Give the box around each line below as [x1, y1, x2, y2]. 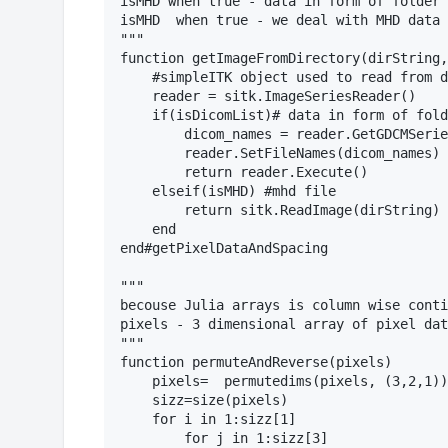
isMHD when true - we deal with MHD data [120, 12, 440, 29]
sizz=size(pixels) [120, 392, 288, 409]
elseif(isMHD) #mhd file [120, 183, 336, 200]
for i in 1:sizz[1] [120, 411, 296, 428]
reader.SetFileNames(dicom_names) [120, 145, 440, 162]
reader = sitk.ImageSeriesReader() [120, 88, 416, 105]
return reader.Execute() [120, 164, 368, 181]
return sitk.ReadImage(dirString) [120, 202, 440, 219]
